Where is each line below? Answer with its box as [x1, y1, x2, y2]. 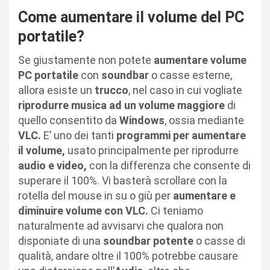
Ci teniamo [151, 204, 203, 217]
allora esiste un [18, 83, 95, 96]
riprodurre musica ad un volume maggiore [18, 98, 225, 111]
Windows [119, 113, 165, 127]
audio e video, [18, 159, 89, 172]
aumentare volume [154, 53, 246, 66]
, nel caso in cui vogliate [128, 83, 242, 96]
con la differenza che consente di [89, 159, 251, 172]
